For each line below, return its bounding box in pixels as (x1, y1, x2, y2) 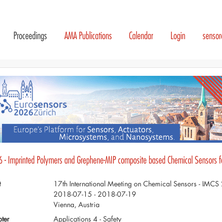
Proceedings (13, 29, 47, 42)
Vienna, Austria (53, 199, 100, 209)
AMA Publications (64, 29, 112, 42)
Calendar (129, 29, 154, 42)
